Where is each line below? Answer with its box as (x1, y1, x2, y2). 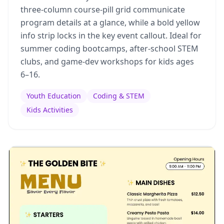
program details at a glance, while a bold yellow (20, 16, 200, 28)
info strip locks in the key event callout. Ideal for (20, 29, 201, 41)
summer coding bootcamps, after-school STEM (20, 42, 198, 54)
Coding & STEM (93, 90, 144, 100)
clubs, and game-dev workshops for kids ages (20, 55, 194, 67)
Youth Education (26, 90, 81, 100)
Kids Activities (26, 104, 73, 114)
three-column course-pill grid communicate (20, 3, 185, 15)
